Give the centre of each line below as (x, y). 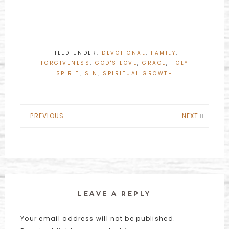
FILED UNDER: (76, 53)
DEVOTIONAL (124, 53)
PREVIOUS (47, 116)
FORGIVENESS (65, 63)
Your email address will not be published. (98, 219)
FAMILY (163, 53)
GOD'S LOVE (116, 63)
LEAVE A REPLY (114, 193)
